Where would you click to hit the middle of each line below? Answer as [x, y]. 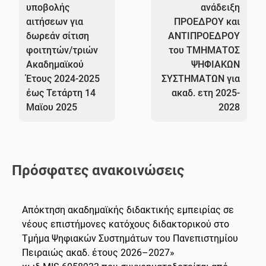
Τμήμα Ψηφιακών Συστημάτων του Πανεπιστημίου [130, 238]
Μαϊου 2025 [52, 107]
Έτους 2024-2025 [63, 78]
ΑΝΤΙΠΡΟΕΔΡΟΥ [204, 36]
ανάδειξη [220, 7]
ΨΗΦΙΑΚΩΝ [215, 64]
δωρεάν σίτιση [58, 36]
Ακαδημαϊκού [55, 64]
